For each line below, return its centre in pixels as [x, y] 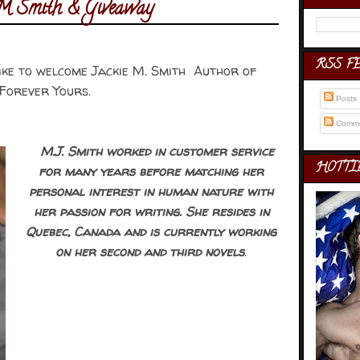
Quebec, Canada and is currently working [151, 231]
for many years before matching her [151, 171]
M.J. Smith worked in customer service [157, 151]
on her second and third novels [150, 252]
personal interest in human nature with [151, 191]
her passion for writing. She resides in [151, 211]
